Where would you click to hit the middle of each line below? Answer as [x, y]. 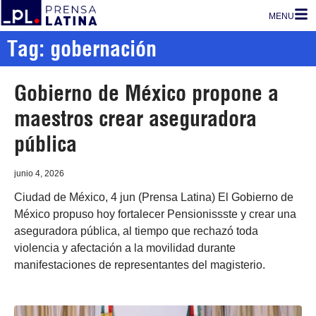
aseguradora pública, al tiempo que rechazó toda [136, 231]
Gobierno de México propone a [146, 93]
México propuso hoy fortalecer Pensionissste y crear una [155, 214]
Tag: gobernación [82, 49]
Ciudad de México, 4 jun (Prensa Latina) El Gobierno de [154, 197]
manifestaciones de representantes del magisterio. [140, 265]
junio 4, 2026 [39, 174]
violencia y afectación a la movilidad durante [125, 248]
